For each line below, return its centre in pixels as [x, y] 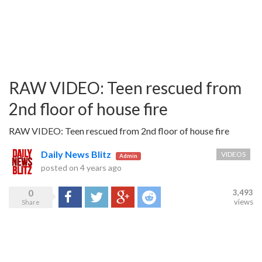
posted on [61, 167]
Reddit [150, 197]
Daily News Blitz [76, 154]
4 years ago [101, 167]
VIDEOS [233, 154]
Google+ [127, 197]
